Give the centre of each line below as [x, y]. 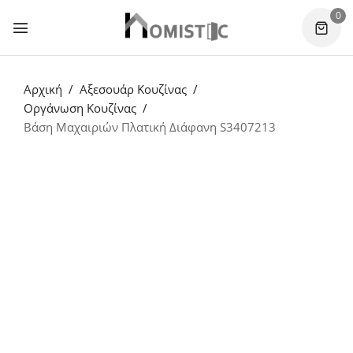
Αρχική [43, 89]
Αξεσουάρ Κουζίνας [133, 89]
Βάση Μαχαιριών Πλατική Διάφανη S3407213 [150, 127]
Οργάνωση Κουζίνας [80, 108]
